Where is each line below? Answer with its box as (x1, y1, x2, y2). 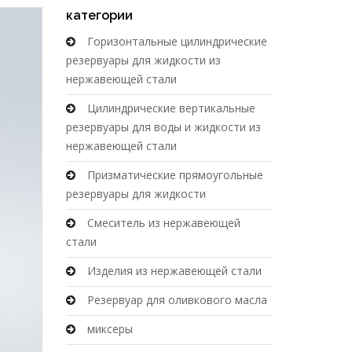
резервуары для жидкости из (65, 52, 221, 68)
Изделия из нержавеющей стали (86, 262, 262, 278)
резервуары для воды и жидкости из (65, 119, 261, 134)
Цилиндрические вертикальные (86, 100, 255, 115)
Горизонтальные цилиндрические (86, 33, 267, 49)
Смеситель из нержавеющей (86, 214, 240, 230)
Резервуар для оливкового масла (86, 291, 267, 307)
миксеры (86, 321, 133, 336)
